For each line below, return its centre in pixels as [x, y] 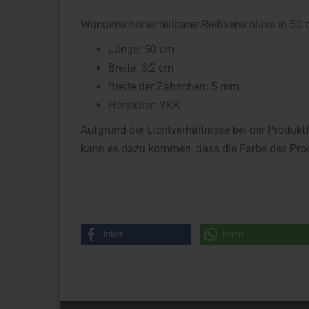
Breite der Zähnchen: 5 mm [174, 87]
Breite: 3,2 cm [141, 68]
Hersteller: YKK [144, 105]
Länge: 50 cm [141, 49]
